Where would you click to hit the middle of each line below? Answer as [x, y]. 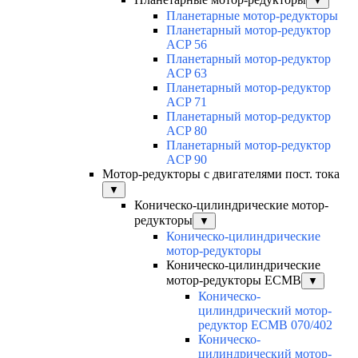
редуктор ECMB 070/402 [265, 325]
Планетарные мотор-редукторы [252, 16]
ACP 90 [187, 160]
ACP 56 [187, 45]
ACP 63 [187, 74]
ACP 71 [187, 102]
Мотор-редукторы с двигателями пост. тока [221, 174]
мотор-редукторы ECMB [234, 280]
